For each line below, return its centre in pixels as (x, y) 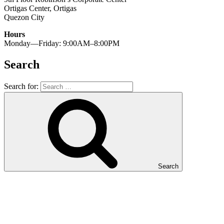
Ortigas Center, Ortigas (40, 8)
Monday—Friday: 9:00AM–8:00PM (62, 43)
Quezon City (24, 17)
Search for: (21, 86)
